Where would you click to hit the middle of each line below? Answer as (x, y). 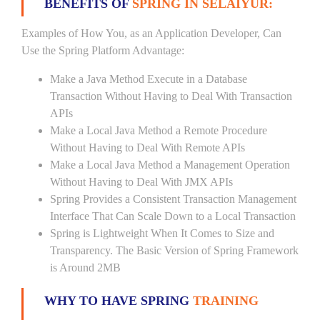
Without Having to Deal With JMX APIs (141, 182)
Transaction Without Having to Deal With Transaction (171, 96)
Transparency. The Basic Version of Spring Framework (174, 250)
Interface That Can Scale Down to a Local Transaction (173, 216)
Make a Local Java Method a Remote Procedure (159, 130)
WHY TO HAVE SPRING (119, 301)
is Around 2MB (85, 267)
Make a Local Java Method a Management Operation (170, 165)
